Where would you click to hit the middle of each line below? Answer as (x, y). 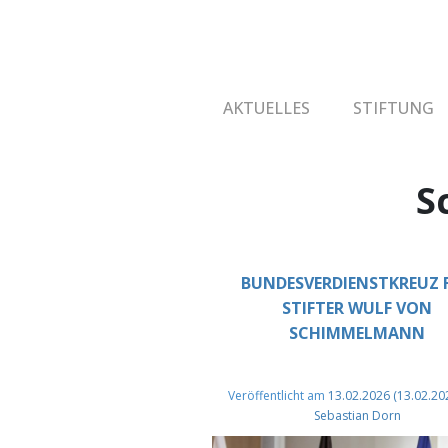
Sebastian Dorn (357, 415)
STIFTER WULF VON (357, 308)
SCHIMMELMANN (357, 333)
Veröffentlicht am (278, 395)
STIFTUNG (394, 108)
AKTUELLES (266, 108)
